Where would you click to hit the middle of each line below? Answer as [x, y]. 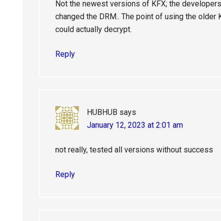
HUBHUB [102, 112]
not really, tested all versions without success [134, 150]
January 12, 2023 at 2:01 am [135, 125]
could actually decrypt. [93, 29]
